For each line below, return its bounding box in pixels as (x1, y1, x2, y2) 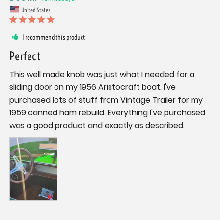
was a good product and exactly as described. (9, 120, 185, 132)
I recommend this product (22, 33, 85, 42)
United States (21, 6, 50, 14)
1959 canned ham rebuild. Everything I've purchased (9, 107, 205, 119)
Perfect (9, 49, 40, 64)
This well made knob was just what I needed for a (9, 69, 194, 81)
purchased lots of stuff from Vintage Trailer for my (9, 94, 203, 106)
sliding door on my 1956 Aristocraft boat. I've (9, 82, 176, 93)
